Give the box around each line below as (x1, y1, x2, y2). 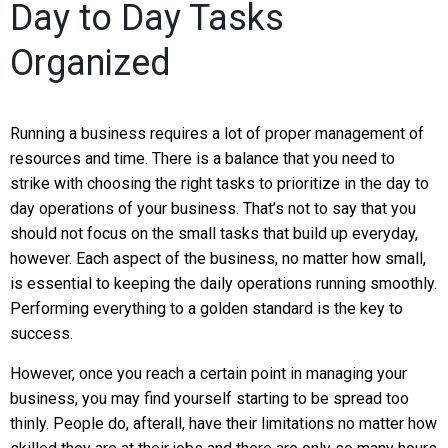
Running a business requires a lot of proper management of (10, 124, 424, 144)
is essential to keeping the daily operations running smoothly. (10, 274, 437, 294)
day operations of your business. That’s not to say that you (10, 199, 416, 219)
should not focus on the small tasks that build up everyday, (10, 224, 418, 244)
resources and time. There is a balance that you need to (10, 149, 395, 169)
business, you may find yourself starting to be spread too (10, 389, 409, 409)
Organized (10, 42, 171, 85)
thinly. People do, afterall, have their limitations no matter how (10, 414, 437, 434)
